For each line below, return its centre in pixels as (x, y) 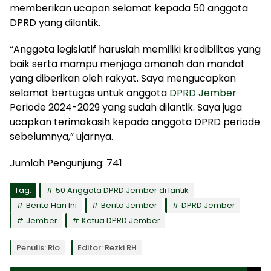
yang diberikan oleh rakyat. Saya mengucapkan (123, 78)
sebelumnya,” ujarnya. (61, 136)
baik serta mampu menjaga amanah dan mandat (127, 64)
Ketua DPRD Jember (121, 220)
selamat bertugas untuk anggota (90, 93)
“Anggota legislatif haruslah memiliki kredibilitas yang (135, 49)
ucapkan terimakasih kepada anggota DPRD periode (135, 122)
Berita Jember (129, 205)
